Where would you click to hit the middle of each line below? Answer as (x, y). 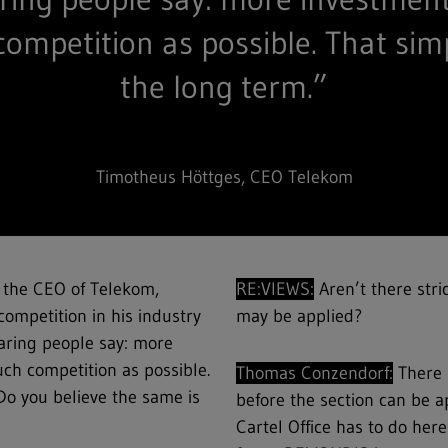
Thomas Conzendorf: (314, 372)
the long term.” (224, 86)
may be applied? (298, 315)
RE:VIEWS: (274, 288)
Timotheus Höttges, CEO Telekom (224, 176)
